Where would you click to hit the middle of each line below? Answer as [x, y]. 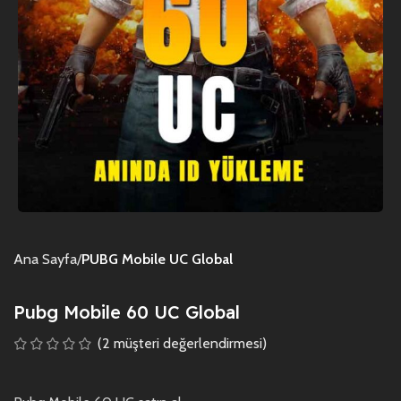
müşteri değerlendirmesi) [188, 343]
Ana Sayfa [45, 259]
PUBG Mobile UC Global [157, 259]
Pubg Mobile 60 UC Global [127, 311]
